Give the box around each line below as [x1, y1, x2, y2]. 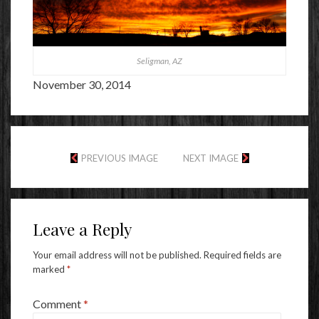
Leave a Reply [33, 217, 132, 240]
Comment [33, 296, 83, 310]
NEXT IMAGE [182, 152, 239, 164]
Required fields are [204, 249, 281, 261]
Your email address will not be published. [33, 249, 202, 261]
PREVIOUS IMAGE [80, 152, 158, 164]
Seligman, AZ [137, 55, 182, 66]
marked [33, 263, 67, 275]
